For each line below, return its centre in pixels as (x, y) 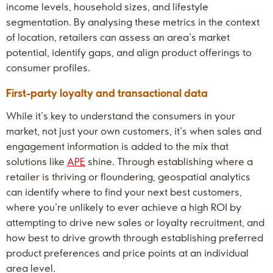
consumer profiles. (48, 68)
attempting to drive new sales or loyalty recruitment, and (135, 222)
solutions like (37, 161)
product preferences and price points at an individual (127, 253)
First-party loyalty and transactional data (107, 93)
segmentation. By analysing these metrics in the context (133, 22)
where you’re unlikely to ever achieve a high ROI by (124, 207)
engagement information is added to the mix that (117, 146)
